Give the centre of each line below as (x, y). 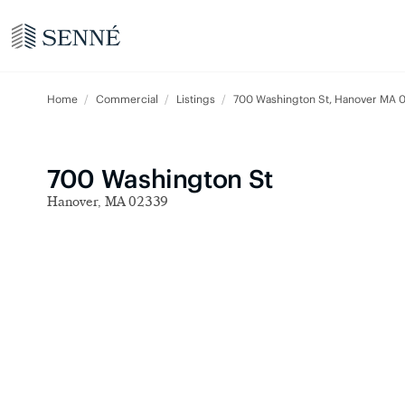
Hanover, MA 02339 (108, 203)
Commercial (128, 99)
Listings (197, 99)
